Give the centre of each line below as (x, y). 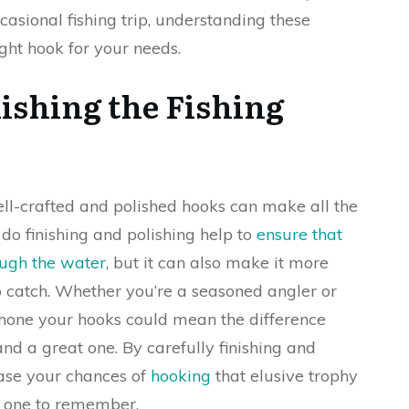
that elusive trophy (284, 376)
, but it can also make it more (217, 262)
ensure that (299, 234)
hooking (181, 376)
